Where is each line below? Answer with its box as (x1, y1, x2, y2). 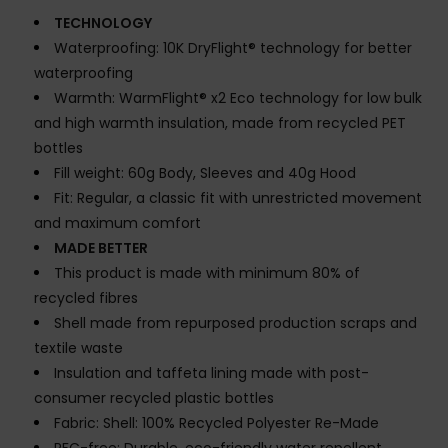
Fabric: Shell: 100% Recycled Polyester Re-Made (54, 413, 379, 434)
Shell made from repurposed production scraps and (54, 313, 417, 334)
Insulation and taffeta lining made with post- (54, 363, 369, 384)
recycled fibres (34, 288, 138, 309)
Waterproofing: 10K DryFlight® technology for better (54, 38, 412, 59)
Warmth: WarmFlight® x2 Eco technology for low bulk (54, 88, 422, 109)
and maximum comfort (34, 213, 201, 234)
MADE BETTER (54, 238, 148, 259)
